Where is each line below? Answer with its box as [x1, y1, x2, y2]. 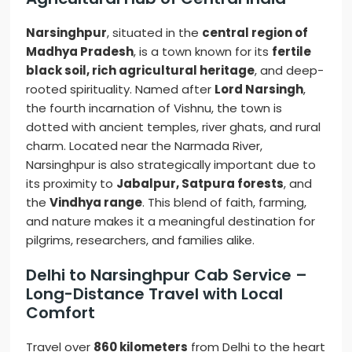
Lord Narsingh [214, 81, 304, 98]
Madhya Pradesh [26, 43, 134, 60]
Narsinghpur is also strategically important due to [26, 156, 317, 174]
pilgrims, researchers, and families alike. [26, 232, 255, 249]
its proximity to [26, 175, 117, 192]
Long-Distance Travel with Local [26, 283, 284, 306]
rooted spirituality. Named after [26, 81, 215, 98]
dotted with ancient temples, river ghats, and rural [26, 119, 321, 136]
